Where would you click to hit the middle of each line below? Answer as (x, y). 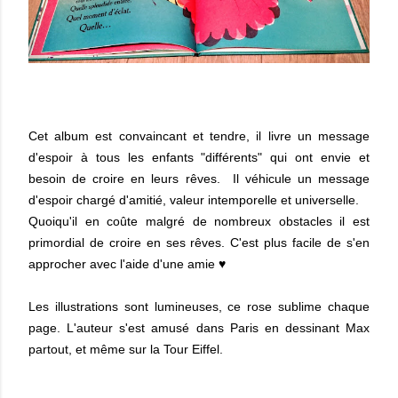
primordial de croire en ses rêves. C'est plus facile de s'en (199, 243)
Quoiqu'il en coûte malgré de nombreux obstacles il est (199, 222)
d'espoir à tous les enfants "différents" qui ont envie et (199, 158)
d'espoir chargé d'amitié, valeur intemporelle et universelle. (194, 200)
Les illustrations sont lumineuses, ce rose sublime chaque (199, 307)
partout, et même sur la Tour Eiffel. (127, 350)
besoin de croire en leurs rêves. (131, 179)
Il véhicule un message (301, 179)
